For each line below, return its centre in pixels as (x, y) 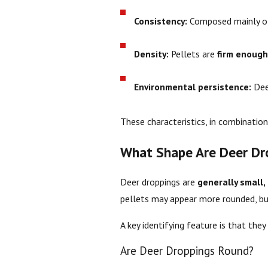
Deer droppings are (159, 182)
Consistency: (162, 21)
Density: (153, 54)
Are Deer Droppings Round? (187, 251)
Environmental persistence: (194, 87)
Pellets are (194, 54)
